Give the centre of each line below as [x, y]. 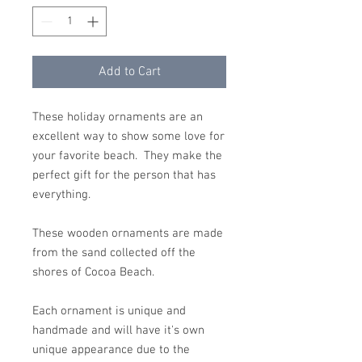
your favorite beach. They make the [127, 156]
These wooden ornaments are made [128, 234]
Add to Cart [129, 72]
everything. [61, 195]
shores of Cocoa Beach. [93, 272]
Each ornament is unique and [109, 311]
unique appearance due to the [111, 350]
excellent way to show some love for [128, 137]
